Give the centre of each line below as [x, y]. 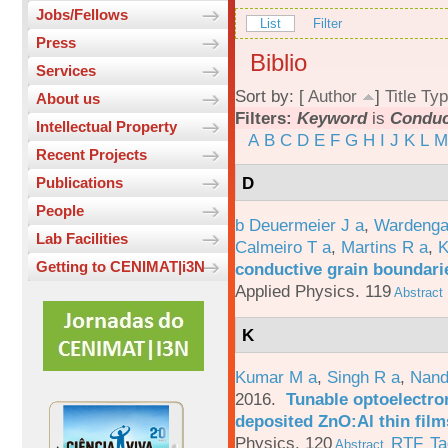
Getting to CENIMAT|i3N [120, 267]
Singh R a [363, 377]
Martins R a [384, 246]
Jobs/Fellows [82, 15]
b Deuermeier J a [299, 224]
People [60, 211]
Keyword [332, 118]
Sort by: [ [271, 96]
